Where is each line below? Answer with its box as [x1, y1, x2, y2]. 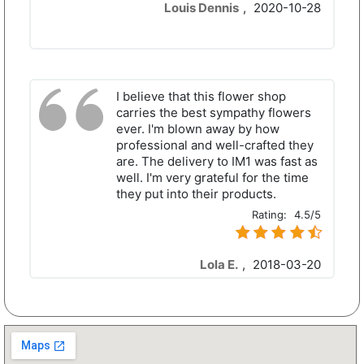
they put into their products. [116, 186, 276, 202]
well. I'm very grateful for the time [116, 170, 309, 186]
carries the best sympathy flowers [116, 105, 311, 121]
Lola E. [200, 257, 238, 273]
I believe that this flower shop [116, 89, 286, 105]
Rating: [252, 208, 290, 222]
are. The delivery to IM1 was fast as [116, 154, 318, 170]
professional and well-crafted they [116, 137, 314, 154]
